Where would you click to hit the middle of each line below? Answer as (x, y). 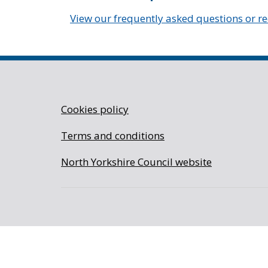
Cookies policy (95, 109)
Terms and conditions (113, 135)
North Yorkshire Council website (136, 162)
